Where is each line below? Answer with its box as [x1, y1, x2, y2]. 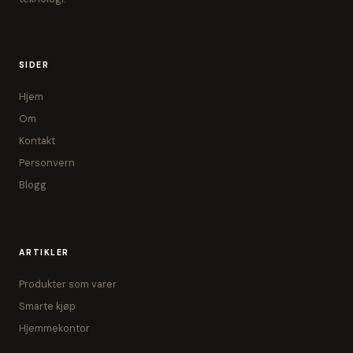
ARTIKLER [19, 247, 69, 258]
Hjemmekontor [19, 321, 90, 335]
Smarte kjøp [19, 299, 76, 313]
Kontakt [19, 134, 55, 147]
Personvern [19, 156, 75, 169]
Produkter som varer [19, 277, 117, 291]
